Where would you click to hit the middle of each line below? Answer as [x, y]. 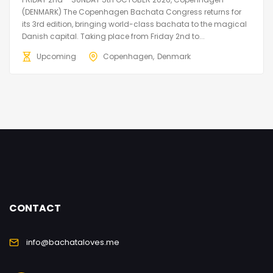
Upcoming [56, 56]
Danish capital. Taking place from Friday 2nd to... [113, 36]
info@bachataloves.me [73, 242]
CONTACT [35, 208]
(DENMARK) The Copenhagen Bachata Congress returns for [132, 12]
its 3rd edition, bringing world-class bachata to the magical [134, 24]
